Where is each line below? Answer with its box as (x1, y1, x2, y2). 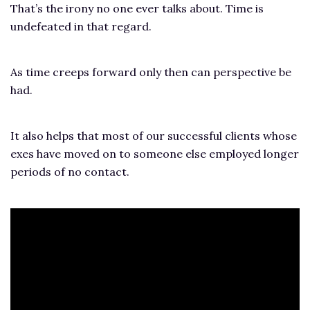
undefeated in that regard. (10, 19, 152, 34)
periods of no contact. (10, 165, 129, 179)
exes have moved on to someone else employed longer (10, 147, 299, 161)
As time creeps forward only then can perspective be (10, 65, 291, 80)
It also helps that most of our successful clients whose (10, 129, 297, 143)
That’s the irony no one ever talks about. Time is (10, 1, 264, 16)
